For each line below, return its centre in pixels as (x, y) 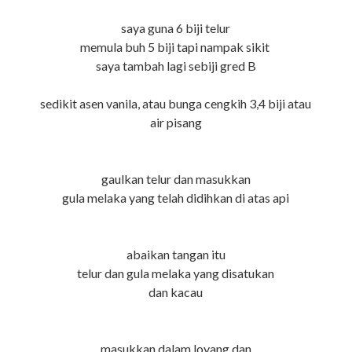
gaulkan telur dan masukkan (176, 179)
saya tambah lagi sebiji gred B (176, 66)
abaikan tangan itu (176, 255)
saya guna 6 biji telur (176, 28)
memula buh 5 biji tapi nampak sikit (176, 47)
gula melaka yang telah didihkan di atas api (176, 198)
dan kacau (176, 292)
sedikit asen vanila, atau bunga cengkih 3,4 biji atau (176, 104)
